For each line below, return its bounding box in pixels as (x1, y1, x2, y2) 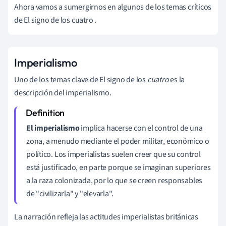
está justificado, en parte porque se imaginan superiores (26, 161, 211, 173)
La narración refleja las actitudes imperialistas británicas (14, 211, 199, 222)
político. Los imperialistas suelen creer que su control (26, 148, 201, 160)
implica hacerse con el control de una (79, 122, 203, 134)
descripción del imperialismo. (14, 87, 111, 98)
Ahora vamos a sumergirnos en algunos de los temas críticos (14, 1, 212, 13)
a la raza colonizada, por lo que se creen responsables (26, 175, 203, 186)
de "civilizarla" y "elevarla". (26, 188, 114, 199)
